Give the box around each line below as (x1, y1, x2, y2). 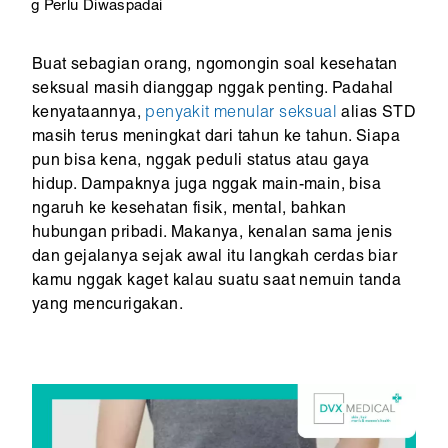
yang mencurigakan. (31, 297, 183, 314)
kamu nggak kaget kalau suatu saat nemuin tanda (31, 273, 402, 290)
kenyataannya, (31, 105, 146, 122)
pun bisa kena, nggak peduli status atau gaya (31, 153, 370, 170)
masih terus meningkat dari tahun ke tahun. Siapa (31, 129, 400, 146)
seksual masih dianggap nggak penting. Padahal (31, 81, 394, 98)
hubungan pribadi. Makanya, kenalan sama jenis (31, 225, 393, 242)
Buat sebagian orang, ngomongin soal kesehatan (31, 57, 398, 74)
